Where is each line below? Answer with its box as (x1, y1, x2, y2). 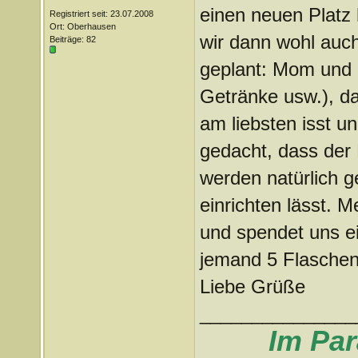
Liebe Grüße (199, 276, 305, 297)
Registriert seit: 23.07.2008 (49, 9, 153, 18)
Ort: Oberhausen (49, 22, 116, 31)
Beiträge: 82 (49, 34, 96, 44)
